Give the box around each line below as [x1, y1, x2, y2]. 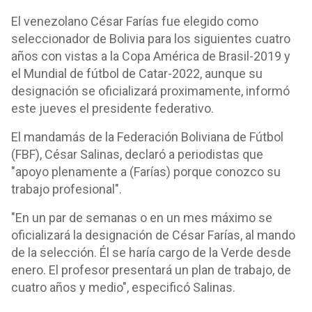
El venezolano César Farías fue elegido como [11, 14, 258, 29]
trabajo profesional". [11, 182, 122, 196]
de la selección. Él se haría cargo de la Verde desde [11, 245, 291, 260]
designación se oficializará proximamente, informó [11, 84, 290, 98]
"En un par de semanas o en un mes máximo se [11, 210, 272, 225]
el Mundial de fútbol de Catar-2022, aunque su [11, 66, 263, 81]
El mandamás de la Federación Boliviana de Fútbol [11, 130, 283, 144]
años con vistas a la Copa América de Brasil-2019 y [11, 49, 290, 63]
